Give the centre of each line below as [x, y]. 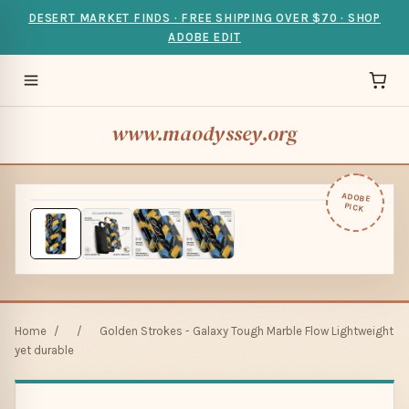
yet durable [44, 350]
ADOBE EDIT [204, 37]
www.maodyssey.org [204, 134]
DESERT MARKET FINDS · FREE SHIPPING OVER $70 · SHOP [204, 18]
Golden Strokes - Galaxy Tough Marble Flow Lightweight [246, 331]
